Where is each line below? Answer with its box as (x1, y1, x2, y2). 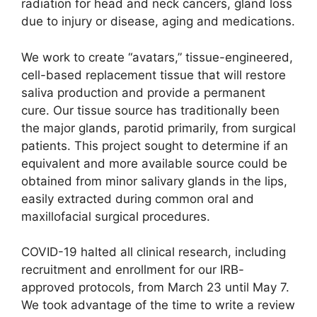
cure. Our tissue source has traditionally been (21, 103, 279, 117)
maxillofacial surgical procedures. (21, 209, 210, 224)
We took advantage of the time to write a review (21, 298, 295, 313)
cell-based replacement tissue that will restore (21, 67, 286, 82)
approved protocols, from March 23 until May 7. (21, 280, 289, 295)
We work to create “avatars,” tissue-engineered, (21, 50, 293, 64)
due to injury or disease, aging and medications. (21, 14, 295, 29)
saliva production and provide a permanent (21, 85, 265, 100)
